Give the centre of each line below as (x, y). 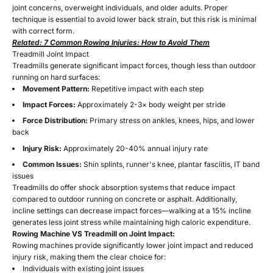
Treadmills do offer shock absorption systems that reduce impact (124, 187)
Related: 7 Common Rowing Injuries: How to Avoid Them (111, 43)
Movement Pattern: (56, 89)
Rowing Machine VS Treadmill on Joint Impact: (94, 233)
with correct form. (43, 31)
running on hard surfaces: (56, 77)
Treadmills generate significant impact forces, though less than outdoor (134, 66)
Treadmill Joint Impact (51, 54)
